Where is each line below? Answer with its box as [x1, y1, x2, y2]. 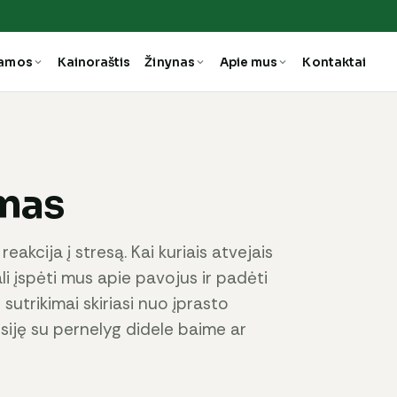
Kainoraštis [57, 54, 131, 70]
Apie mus [219, 54, 278, 70]
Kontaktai [302, 54, 367, 70]
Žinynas [144, 54, 195, 70]
